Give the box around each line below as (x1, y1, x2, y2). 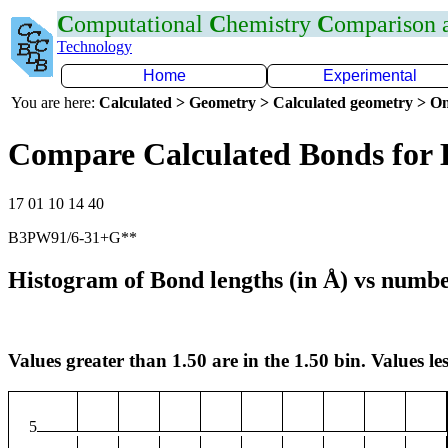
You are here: (11, 94, 99, 111)
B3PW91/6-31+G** (8, 228, 137, 246)
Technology (57, 38, 132, 55)
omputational (74, 11, 209, 37)
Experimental (323, 67, 417, 84)
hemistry (226, 11, 317, 37)
